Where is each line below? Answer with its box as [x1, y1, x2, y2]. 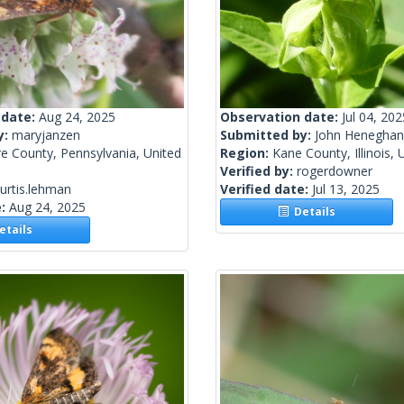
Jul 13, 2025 [312, 180, 380, 198]
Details [289, 204, 336, 220]
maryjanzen [12, 126, 80, 144]
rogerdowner [297, 162, 372, 180]
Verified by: [220, 162, 297, 180]
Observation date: [220, 108, 342, 126]
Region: [220, 144, 272, 162]
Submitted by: [220, 126, 315, 144]
